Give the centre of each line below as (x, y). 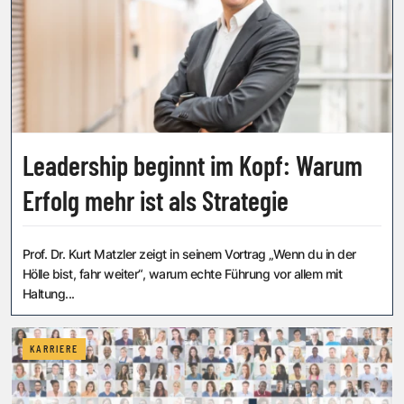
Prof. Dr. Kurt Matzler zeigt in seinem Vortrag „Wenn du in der (189, 254)
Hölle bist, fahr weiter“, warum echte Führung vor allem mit (183, 274)
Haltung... (49, 294)
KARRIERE (54, 349)
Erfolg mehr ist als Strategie (156, 201)
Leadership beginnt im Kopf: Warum (193, 165)
